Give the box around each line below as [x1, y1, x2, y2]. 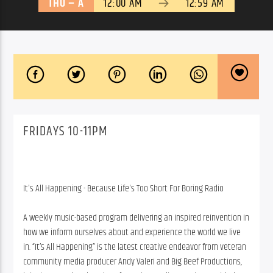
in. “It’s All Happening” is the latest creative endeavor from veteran [23, 239, 247, 255]
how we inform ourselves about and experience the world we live [23, 224, 241, 240]
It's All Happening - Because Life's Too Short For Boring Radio [23, 180, 224, 196]
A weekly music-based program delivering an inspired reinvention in [23, 210, 250, 225]
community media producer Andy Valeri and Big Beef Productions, [23, 253, 243, 269]
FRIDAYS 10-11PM [23, 121, 108, 143]
